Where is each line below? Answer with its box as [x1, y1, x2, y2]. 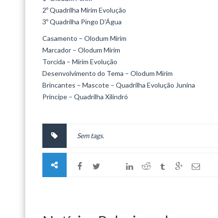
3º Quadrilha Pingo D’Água [42, 18, 122, 26]
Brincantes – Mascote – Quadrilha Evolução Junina [42, 81, 195, 89]
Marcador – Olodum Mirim [42, 46, 120, 54]
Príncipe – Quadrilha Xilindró [42, 92, 128, 101]
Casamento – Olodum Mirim [42, 34, 127, 42]
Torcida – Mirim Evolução [42, 57, 117, 66]
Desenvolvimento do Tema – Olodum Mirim [42, 69, 173, 77]
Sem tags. [77, 131, 104, 140]
